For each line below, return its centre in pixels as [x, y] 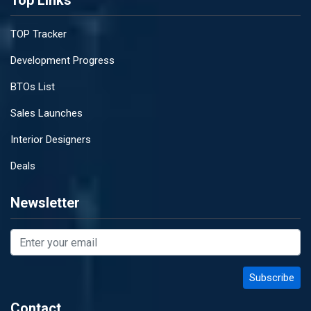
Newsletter [45, 203]
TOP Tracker [39, 34]
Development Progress [62, 60]
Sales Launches [47, 113]
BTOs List [33, 87]
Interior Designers [51, 140]
